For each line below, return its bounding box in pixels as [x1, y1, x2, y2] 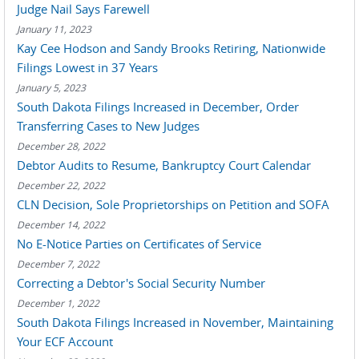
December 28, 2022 [17, 139, 105, 152]
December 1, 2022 [17, 296, 99, 309]
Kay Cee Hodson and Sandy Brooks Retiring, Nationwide [17, 40, 325, 56]
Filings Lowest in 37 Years [17, 59, 158, 75]
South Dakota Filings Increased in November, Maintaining [17, 314, 333, 330]
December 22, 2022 [17, 179, 105, 192]
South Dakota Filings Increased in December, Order [17, 99, 299, 115]
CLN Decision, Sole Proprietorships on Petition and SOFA [17, 196, 329, 212]
